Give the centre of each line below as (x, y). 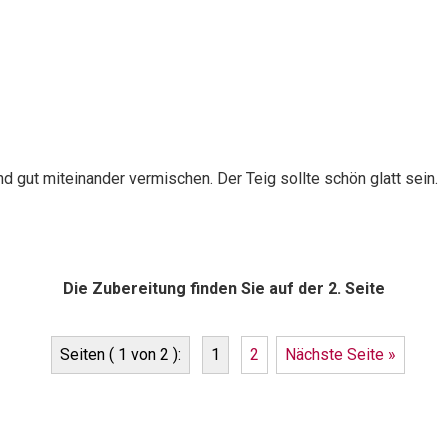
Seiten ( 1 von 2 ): (120, 354)
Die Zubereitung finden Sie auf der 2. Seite (224, 289)
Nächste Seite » (340, 354)
